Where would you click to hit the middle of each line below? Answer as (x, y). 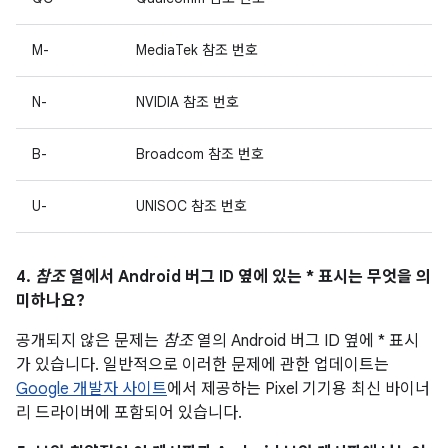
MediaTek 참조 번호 (197, 50)
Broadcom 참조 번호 (200, 154)
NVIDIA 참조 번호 (187, 102)
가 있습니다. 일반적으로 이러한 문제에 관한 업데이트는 (202, 365)
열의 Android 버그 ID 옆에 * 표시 (306, 341)
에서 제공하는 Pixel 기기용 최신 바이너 (298, 389)
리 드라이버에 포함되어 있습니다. (129, 413)
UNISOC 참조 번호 (191, 206)
